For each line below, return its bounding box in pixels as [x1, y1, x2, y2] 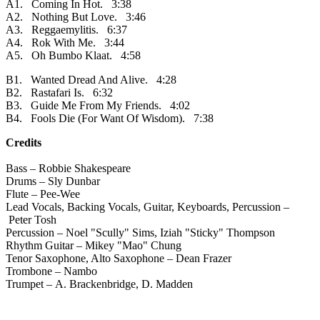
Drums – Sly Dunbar [6, 175, 100, 188]
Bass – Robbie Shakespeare [6, 162, 131, 175]
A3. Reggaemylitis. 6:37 [6, 24, 127, 36]
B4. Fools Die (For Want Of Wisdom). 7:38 [6, 112, 214, 125]
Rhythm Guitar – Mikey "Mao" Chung [6, 239, 184, 252]
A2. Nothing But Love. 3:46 [6, 11, 146, 24]
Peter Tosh [6, 214, 56, 226]
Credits [6, 136, 41, 149]
